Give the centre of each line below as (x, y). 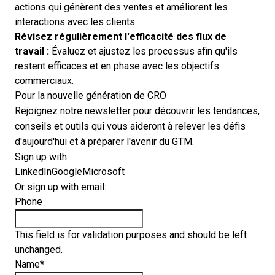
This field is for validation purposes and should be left (131, 235)
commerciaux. (44, 81)
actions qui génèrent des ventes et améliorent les (121, 7)
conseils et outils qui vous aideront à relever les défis (130, 126)
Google (67, 172)
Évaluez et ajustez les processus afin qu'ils (143, 51)
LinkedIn (33, 172)
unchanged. (39, 250)
